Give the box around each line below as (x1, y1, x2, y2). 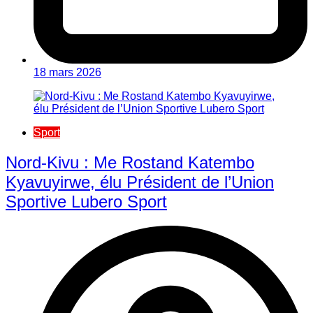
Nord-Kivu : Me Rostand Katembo (6, 152, 254, 172)
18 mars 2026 (34, 66, 101, 78)
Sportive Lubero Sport (6, 191, 167, 211)
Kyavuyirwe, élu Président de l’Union (6, 172, 274, 191)
